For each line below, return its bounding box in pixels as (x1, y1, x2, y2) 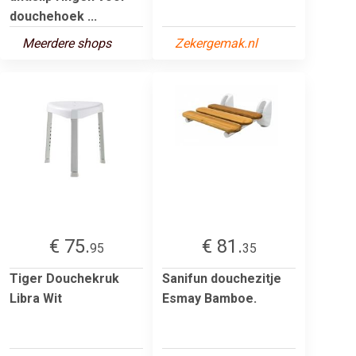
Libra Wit (10, 290, 62, 306)
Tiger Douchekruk (10, 270, 119, 286)
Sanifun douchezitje (162, 270, 281, 286)
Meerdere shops (22, 35, 111, 51)
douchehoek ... (10, 8, 97, 24)
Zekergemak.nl (175, 35, 257, 51)
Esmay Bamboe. (162, 290, 257, 306)
